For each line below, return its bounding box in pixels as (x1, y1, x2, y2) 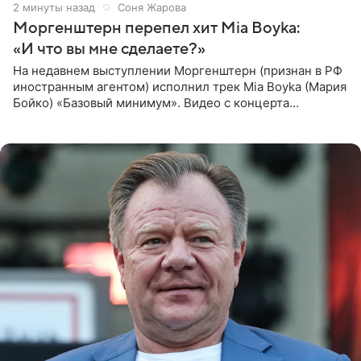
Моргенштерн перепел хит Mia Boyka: (13, 19, 300, 37)
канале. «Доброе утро (13, 127, 143, 143)
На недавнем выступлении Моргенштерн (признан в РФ (13, 62, 342, 78)
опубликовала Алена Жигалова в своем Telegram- (13, 110, 309, 127)
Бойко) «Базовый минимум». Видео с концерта (13, 94, 289, 110)
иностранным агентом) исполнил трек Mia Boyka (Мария (13, 78, 346, 94)
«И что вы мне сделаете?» (13, 39, 205, 58)
